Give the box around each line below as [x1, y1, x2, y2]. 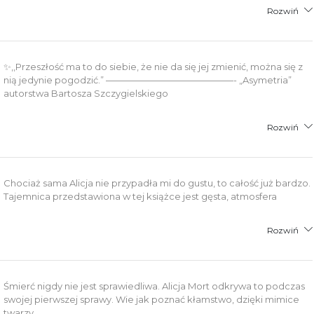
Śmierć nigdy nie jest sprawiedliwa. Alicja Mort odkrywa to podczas [4, 280, 306, 292]
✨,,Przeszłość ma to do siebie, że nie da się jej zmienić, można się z [4, 60, 303, 72]
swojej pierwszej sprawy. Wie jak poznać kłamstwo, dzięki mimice [4, 293, 300, 305]
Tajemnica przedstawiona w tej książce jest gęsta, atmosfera [4, 190, 278, 202]
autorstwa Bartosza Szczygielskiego [4, 87, 169, 99]
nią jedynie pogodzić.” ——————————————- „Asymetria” [4, 74, 292, 86]
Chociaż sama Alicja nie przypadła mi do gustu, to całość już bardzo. [4, 177, 311, 189]
